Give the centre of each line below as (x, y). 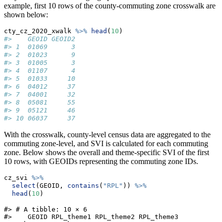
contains (83, 186)
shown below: (26, 15)
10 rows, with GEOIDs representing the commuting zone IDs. (101, 162)
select (24, 186)
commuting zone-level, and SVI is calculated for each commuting (106, 144)
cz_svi (18, 178)
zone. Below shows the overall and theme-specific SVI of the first (107, 153)
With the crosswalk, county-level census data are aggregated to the (107, 135)
